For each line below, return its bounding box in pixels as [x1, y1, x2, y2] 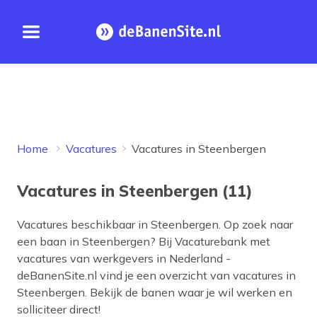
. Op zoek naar [219, 217, 293, 231]
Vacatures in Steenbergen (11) [17, 180, 253, 201]
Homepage [157, 32, 215, 47]
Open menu [26, 32, 98, 49]
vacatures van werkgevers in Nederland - [17, 251, 231, 265]
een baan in [17, 234, 82, 248]
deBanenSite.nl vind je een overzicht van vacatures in [17, 268, 296, 282]
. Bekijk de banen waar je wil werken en [85, 285, 292, 299]
